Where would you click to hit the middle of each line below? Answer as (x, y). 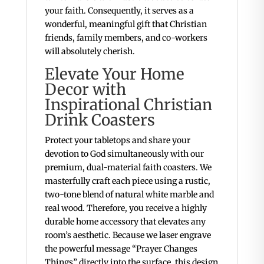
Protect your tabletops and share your (117, 141)
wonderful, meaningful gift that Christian (126, 24)
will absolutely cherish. (90, 52)
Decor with (85, 90)
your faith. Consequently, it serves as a (119, 11)
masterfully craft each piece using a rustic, (127, 181)
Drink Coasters (100, 120)
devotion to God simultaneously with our (124, 154)
